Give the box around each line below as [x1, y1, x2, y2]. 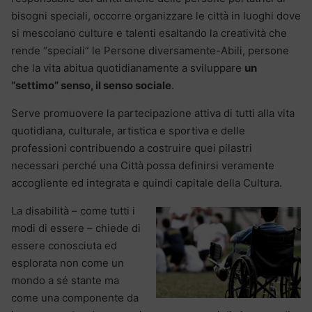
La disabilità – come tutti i [11, 203, 135, 217]
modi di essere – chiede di [11, 221, 141, 235]
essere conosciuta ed [11, 238, 117, 252]
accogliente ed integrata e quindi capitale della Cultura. [11, 175, 282, 189]
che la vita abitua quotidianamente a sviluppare [11, 61, 244, 75]
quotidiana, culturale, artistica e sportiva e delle [11, 123, 245, 137]
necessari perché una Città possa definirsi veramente [11, 158, 274, 172]
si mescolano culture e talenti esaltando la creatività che [11, 26, 287, 40]
